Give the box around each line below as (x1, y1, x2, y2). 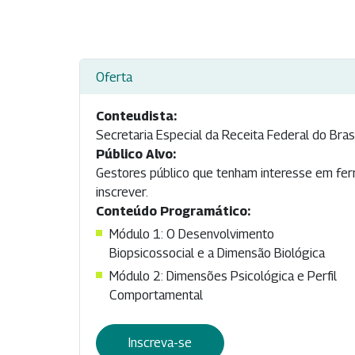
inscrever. (96, 185, 148, 200)
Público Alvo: (96, 147, 176, 162)
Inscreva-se (128, 335, 192, 351)
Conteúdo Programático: (96, 204, 250, 219)
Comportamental (109, 288, 203, 303)
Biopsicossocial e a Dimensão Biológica (109, 246, 325, 261)
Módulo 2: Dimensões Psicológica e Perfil (109, 269, 337, 284)
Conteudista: (96, 109, 177, 124)
